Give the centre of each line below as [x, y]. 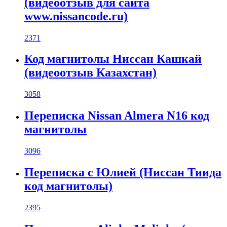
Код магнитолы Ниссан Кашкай [113, 59]
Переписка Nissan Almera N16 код [117, 116]
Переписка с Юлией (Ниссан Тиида [123, 173]
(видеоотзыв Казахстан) [90, 73]
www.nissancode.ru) [76, 16]
